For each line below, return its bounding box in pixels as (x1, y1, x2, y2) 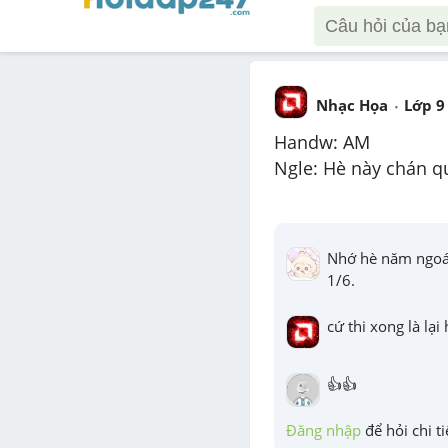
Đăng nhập (286, 420, 361, 440)
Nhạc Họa (316, 95, 388, 116)
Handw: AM (274, 130, 370, 154)
